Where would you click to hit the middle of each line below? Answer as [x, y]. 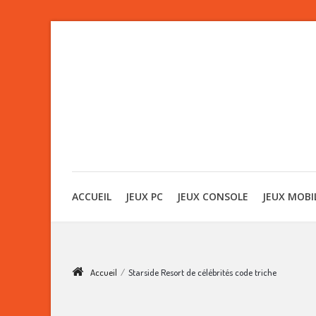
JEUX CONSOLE [213, 196]
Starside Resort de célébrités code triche [202, 272]
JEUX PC [144, 196]
